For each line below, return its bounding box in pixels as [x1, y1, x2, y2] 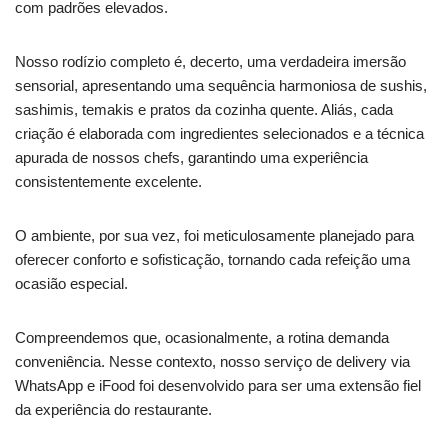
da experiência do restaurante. [15, 400, 212, 418]
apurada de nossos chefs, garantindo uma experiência [15, 148, 368, 166]
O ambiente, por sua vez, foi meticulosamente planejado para [15, 226, 414, 244]
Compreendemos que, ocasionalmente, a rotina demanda [15, 328, 389, 346]
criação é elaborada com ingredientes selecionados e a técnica [15, 124, 424, 142]
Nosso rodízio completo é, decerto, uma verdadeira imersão [15, 52, 406, 70]
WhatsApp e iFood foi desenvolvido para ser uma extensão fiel [15, 376, 421, 394]
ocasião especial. [15, 274, 128, 292]
